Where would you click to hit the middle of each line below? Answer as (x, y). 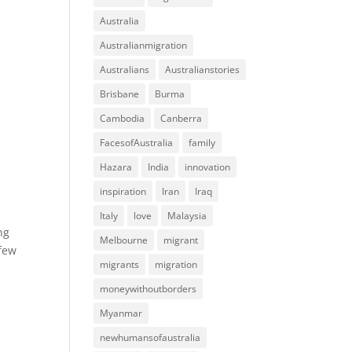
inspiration (123, 191)
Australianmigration (144, 45)
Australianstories (203, 70)
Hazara (116, 167)
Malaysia (187, 216)
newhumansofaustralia (150, 337)
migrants (120, 264)
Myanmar (121, 313)
